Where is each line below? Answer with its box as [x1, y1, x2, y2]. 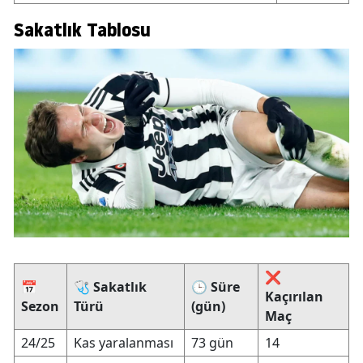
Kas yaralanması [74, 333, 173, 352]
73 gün [191, 333, 233, 352]
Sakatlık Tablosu [14, 16, 151, 43]
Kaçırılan [265, 287, 323, 305]
